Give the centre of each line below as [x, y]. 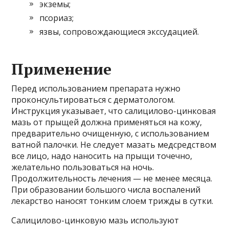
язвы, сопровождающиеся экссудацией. [119, 32]
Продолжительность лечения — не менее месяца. [112, 179]
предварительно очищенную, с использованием [110, 134]
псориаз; [57, 18]
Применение [62, 69]
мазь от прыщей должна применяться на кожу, [107, 122]
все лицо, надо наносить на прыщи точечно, [102, 156]
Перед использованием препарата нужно [96, 89]
